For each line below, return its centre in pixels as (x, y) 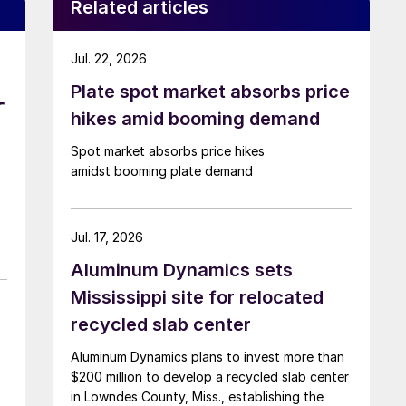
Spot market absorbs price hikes (168, 150)
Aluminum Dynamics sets (182, 270)
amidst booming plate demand (164, 170)
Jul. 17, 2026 (107, 237)
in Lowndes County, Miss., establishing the (197, 396)
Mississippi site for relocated (197, 297)
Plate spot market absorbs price (210, 91)
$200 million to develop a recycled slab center (210, 376)
